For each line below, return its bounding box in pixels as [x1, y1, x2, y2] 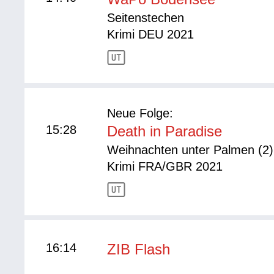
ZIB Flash [107, 240, 171, 257]
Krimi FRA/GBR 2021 [107, 160, 223, 174]
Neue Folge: [107, 106, 174, 120]
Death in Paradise [107, 123, 223, 140]
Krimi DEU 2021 [107, 28, 194, 42]
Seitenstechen [107, 11, 185, 25]
